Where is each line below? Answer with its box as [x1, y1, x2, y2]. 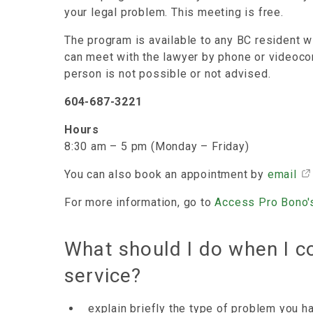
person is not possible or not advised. [64, 67, 271, 80]
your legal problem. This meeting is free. [64, 6, 284, 19]
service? [64, 264, 142, 287]
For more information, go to [64, 196, 215, 209]
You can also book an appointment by [64, 168, 268, 181]
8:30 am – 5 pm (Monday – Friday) [64, 140, 249, 153]
